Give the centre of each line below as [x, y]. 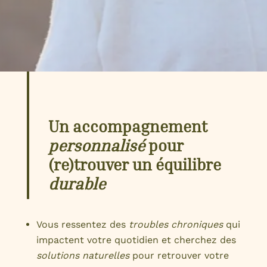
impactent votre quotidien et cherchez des [136, 240]
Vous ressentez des [82, 225]
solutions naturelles [83, 256]
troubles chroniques [176, 225]
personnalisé [96, 146]
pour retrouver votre [179, 256]
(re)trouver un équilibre [134, 165]
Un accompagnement [128, 127]
